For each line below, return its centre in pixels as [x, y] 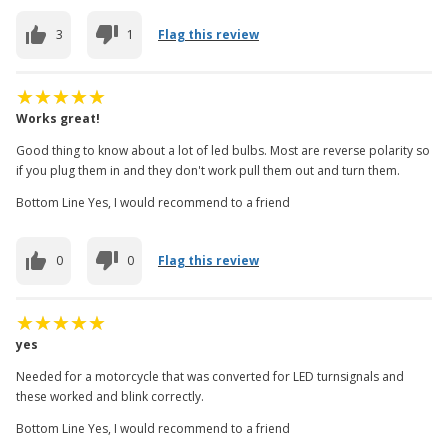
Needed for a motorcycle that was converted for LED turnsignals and [210, 376]
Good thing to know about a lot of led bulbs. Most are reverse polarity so [223, 150]
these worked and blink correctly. [110, 396]
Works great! [58, 118]
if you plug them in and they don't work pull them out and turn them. [208, 170]
